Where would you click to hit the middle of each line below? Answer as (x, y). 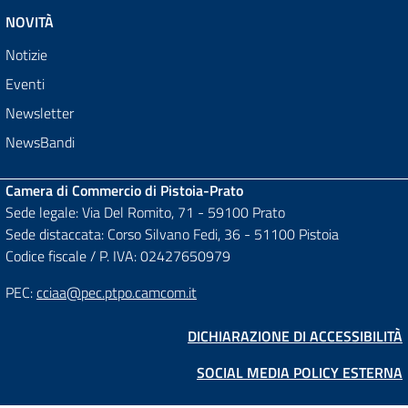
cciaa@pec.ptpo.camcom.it (117, 292)
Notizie (26, 54)
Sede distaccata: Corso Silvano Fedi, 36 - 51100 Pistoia (172, 234)
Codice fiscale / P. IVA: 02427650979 (118, 255)
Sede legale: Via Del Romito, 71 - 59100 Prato (145, 212)
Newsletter (40, 112)
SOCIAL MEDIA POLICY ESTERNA (300, 372)
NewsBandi (40, 142)
